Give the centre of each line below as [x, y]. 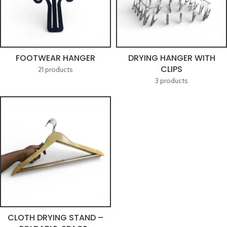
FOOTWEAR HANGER [55, 58]
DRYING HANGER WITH [172, 58]
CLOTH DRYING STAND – [55, 218]
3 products [172, 81]
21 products [55, 69]
